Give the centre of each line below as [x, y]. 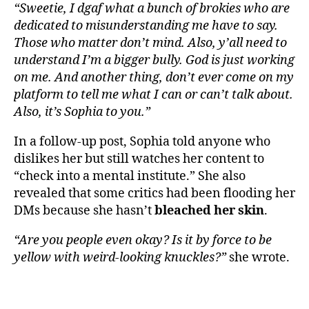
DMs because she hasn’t [84, 210]
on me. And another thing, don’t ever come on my [154, 77]
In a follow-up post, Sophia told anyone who [142, 141]
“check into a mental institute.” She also [130, 176]
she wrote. [258, 257]
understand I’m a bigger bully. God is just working [154, 60]
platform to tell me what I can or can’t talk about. [153, 94]
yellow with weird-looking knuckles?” [120, 257]
